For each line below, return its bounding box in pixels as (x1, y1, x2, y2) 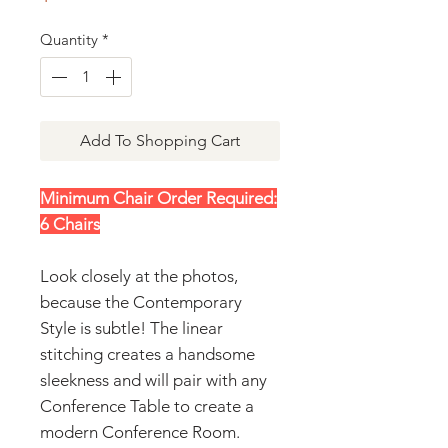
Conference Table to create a (40, 396, 254, 416)
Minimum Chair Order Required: (40, 188, 277, 208)
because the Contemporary (40, 292, 242, 312)
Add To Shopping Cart (80, 131, 240, 150)
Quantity (40, 30, 98, 49)
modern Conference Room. (40, 422, 244, 442)
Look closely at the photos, (40, 266, 238, 286)
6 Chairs (40, 214, 100, 234)
